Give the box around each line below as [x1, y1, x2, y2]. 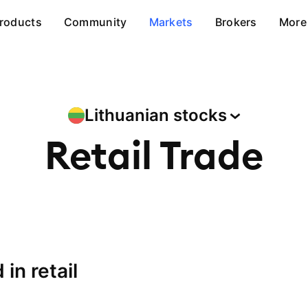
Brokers [214, 15, 257, 29]
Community [63, 15, 127, 29]
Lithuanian [84, 105, 173, 125]
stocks [173, 105, 227, 125]
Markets [148, 15, 193, 29]
